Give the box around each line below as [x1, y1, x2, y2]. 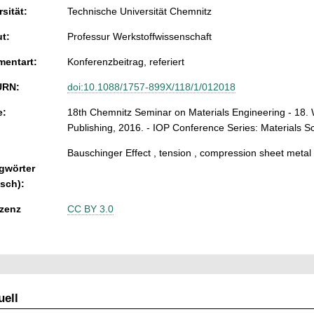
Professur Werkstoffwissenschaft [67, 31, 212, 43]
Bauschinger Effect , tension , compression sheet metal [67, 147, 311, 159]
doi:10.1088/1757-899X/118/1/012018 [67, 81, 235, 93]
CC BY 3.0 [67, 203, 114, 215]
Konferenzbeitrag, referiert [67, 56, 184, 68]
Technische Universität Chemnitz [67, 6, 212, 18]
